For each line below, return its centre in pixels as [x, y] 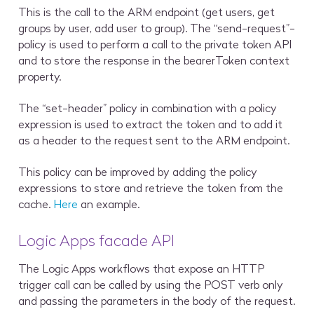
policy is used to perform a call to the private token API [155, 44]
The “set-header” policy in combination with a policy [148, 108]
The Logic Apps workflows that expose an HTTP [142, 268]
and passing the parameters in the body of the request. [157, 300]
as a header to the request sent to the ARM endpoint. [154, 140]
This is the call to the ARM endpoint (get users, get [147, 12]
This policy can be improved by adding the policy [138, 172]
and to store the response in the [101, 60]
